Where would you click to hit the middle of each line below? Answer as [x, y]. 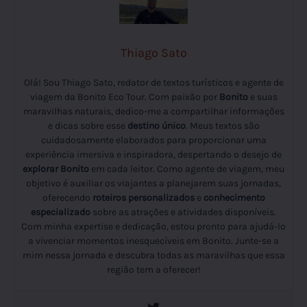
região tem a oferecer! [153, 270]
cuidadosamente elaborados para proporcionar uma [153, 140]
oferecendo [67, 198]
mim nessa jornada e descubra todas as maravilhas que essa [153, 256]
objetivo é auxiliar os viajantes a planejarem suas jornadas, [153, 184]
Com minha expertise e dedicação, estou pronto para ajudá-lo [153, 227]
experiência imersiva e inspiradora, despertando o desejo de [153, 155]
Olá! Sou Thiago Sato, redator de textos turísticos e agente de [153, 83]
